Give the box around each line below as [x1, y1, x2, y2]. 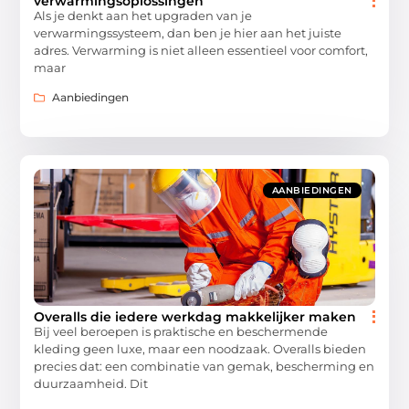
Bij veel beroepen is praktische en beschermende [34, 324, 329, 340]
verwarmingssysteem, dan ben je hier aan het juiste [34, 25, 342, 40]
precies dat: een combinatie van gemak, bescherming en [34, 359, 375, 374]
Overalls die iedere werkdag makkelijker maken [34, 309, 357, 326]
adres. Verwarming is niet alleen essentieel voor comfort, [34, 42, 369, 58]
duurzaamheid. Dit [34, 376, 149, 392]
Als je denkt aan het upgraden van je [34, 7, 253, 23]
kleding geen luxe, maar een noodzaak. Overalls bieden [34, 341, 367, 357]
